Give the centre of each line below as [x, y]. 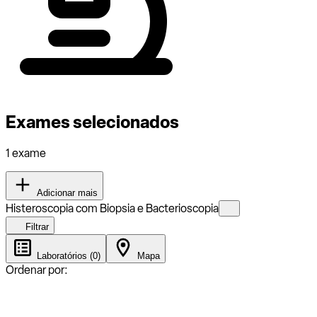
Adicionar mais [66, 192]
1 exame [26, 153]
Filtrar [36, 226]
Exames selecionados [92, 122]
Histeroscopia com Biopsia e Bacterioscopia [112, 208]
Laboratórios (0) [67, 255]
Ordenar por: [37, 270]
